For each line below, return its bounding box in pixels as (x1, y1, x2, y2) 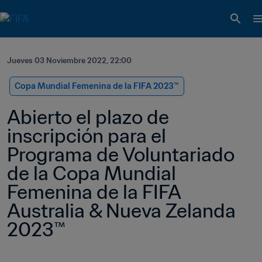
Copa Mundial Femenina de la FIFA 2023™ (15, 81, 179, 91)
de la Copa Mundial (7, 161, 176, 185)
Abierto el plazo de (7, 105, 169, 129)
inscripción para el (7, 123, 166, 148)
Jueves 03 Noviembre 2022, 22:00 (7, 56, 132, 65)
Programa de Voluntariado (7, 142, 235, 167)
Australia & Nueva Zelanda (7, 198, 236, 223)
